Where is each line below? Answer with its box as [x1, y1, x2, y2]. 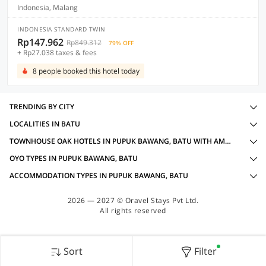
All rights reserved [100, 205, 166, 216]
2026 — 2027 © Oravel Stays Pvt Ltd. [67, 195, 199, 205]
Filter [194, 245, 217, 258]
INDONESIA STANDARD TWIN [17, 25, 106, 33]
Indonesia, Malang [17, 2, 78, 12]
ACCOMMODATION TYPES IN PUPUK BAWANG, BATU [9, 170, 188, 180]
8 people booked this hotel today [33, 66, 140, 76]
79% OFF [109, 39, 134, 47]
